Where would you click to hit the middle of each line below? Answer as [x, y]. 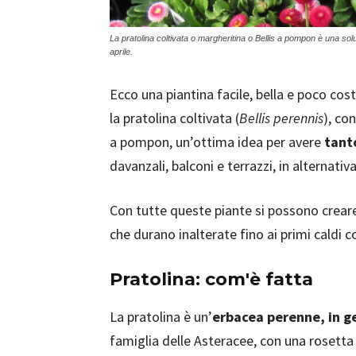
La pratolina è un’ [161, 317]
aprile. [121, 52]
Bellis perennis [281, 118]
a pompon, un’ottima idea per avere [217, 142]
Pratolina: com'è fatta [211, 279]
